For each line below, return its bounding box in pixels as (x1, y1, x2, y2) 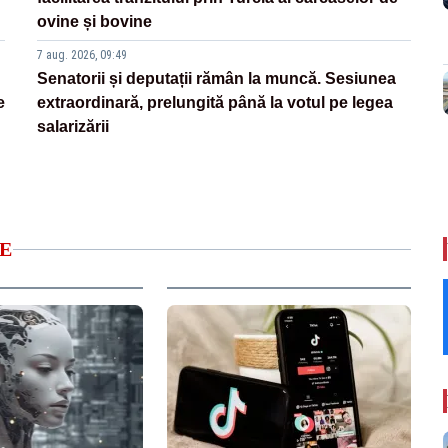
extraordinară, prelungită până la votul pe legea (37, 94, 394, 112)
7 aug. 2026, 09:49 (37, 48, 128, 63)
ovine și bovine (37, 13, 153, 31)
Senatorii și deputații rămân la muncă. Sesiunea (37, 70, 397, 88)
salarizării (37, 118, 110, 136)
